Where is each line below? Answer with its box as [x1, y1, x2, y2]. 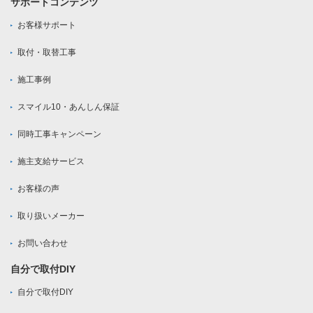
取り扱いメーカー [17, 211, 85, 221]
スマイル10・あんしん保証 [17, 102, 119, 112]
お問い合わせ [17, 238, 68, 249]
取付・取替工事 [17, 48, 76, 58]
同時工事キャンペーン [17, 129, 101, 140]
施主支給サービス [17, 156, 85, 167]
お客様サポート [17, 20, 76, 31]
